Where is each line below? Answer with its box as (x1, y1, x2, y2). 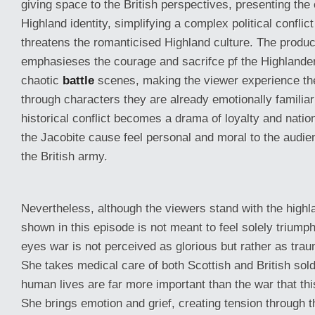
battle (63, 73, 94, 87)
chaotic (21, 73, 63, 87)
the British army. (21, 149, 111, 163)
